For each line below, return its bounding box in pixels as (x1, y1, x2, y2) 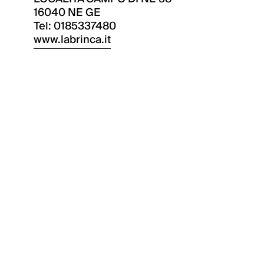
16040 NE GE (34, 4, 101, 22)
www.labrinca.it (34, 31, 111, 49)
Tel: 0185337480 (34, 17, 116, 35)
